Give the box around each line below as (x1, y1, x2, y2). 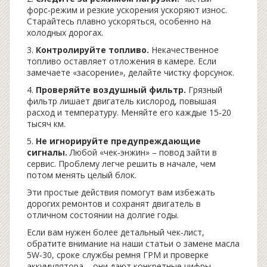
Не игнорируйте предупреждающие (36, 135, 201, 147)
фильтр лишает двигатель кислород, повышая (27, 95, 216, 107)
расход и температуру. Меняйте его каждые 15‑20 (27, 107, 231, 118)
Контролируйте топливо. (36, 44, 149, 55)
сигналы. (27, 147, 67, 158)
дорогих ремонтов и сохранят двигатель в (27, 198, 201, 209)
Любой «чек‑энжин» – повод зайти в (67, 147, 217, 158)
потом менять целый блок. (27, 169, 136, 181)
